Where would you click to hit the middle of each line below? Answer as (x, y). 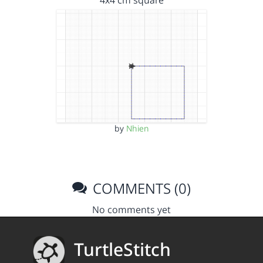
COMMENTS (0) (140, 188)
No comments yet (131, 209)
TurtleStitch (122, 249)
